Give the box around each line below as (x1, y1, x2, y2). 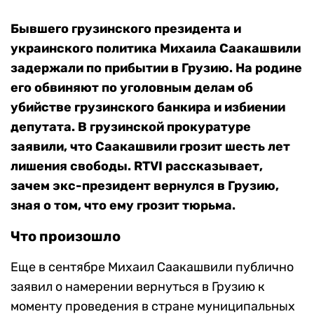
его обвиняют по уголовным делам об (11, 80, 253, 96)
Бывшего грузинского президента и (11, 21, 241, 37)
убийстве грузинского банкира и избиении (11, 100, 285, 116)
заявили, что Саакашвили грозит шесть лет (11, 139, 290, 155)
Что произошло (11, 228, 121, 245)
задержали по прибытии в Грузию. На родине (11, 60, 302, 76)
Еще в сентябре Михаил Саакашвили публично (11, 259, 294, 275)
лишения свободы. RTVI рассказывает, (11, 158, 263, 175)
